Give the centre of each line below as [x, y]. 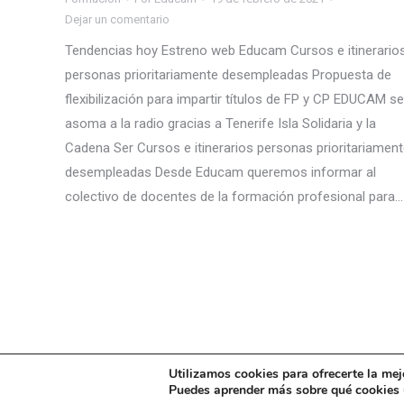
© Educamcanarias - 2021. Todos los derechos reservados [217, 383]
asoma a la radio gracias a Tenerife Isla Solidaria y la [220, 124]
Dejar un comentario [117, 20]
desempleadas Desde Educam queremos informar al [220, 173]
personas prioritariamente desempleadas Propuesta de [228, 75]
